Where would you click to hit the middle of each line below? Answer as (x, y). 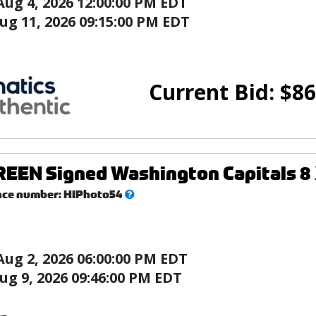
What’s (143, 193)
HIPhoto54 (93, 194)
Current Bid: (214, 92)
